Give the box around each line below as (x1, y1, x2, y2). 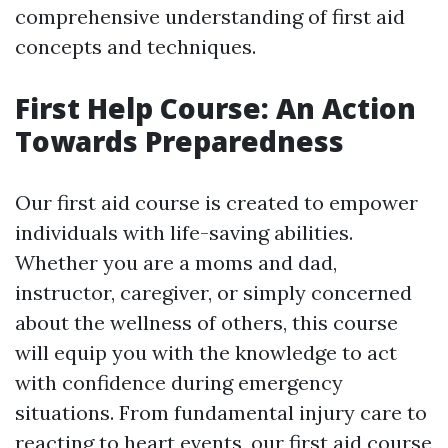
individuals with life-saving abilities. (15, 220, 353, 245)
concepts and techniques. (15, 34, 256, 59)
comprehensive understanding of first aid (15, 4, 405, 29)
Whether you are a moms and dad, (15, 250, 337, 275)
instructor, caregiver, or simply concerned (15, 280, 412, 305)
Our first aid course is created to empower (15, 190, 418, 215)
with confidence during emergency (15, 370, 343, 395)
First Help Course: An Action (15, 89, 416, 127)
